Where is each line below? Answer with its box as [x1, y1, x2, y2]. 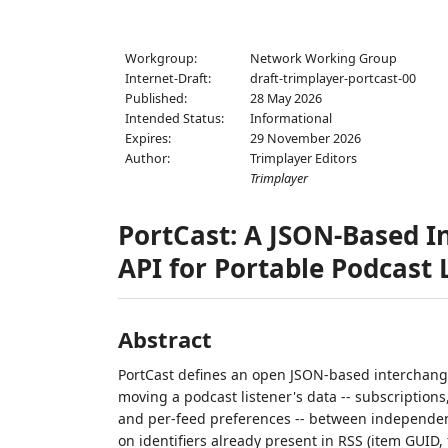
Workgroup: [124, 50, 197, 67]
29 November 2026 [250, 130, 362, 147]
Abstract [117, 324, 212, 354]
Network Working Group [250, 50, 398, 67]
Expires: [124, 130, 171, 147]
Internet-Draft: [124, 70, 211, 87]
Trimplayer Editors [250, 150, 358, 167]
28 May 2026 [250, 90, 323, 107]
